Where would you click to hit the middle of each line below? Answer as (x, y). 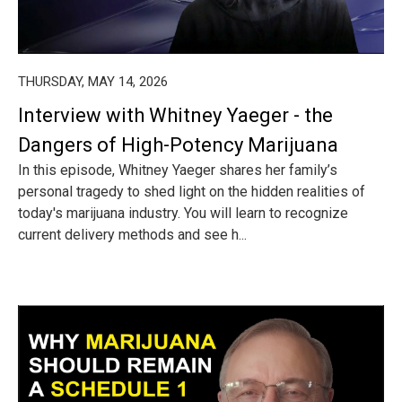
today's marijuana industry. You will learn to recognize (183, 213)
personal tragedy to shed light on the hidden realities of (192, 192)
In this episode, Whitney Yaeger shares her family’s (178, 170)
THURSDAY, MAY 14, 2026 (93, 82)
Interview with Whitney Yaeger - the (175, 115)
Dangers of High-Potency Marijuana (178, 145)
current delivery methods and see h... (132, 235)
